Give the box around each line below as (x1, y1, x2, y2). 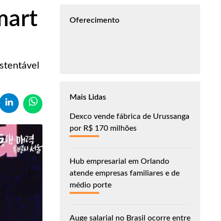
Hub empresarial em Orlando (70, 157, 169, 165)
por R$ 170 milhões (70, 124, 137, 132)
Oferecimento (70, 16, 119, 24)
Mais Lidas (70, 93, 106, 101)
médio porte (70, 181, 111, 189)
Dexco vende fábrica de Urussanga (70, 112, 189, 120)
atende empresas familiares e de (70, 169, 180, 177)
